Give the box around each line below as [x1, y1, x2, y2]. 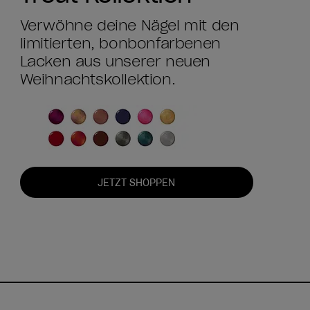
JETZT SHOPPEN [98, 176, 176, 189]
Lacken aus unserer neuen [19, 53, 211, 71]
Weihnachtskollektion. [19, 71, 176, 89]
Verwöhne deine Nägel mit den [19, 17, 239, 35]
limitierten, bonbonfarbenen [19, 35, 221, 53]
